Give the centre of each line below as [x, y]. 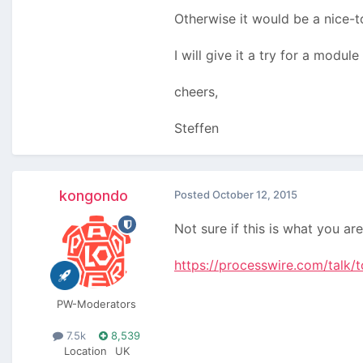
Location [85, 351]
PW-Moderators [96, 304]
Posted [193, 195]
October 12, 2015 [255, 195]
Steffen [196, 128]
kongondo [93, 196]
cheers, [196, 92]
